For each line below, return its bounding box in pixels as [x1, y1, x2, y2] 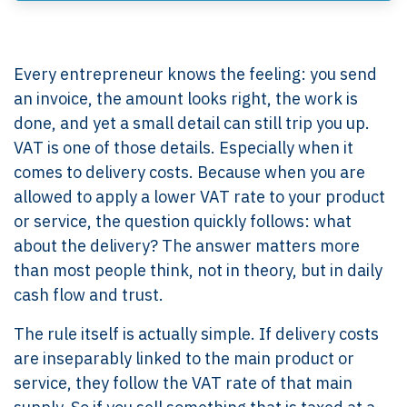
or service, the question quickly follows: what [14, 210, 352, 232]
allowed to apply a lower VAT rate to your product [14, 185, 385, 207]
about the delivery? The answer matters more [14, 234, 360, 256]
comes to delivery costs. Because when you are [14, 161, 365, 183]
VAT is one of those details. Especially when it [14, 136, 353, 158]
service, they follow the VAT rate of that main [14, 372, 352, 393]
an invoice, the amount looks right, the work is [14, 87, 358, 109]
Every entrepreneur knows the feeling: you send [14, 63, 377, 84]
